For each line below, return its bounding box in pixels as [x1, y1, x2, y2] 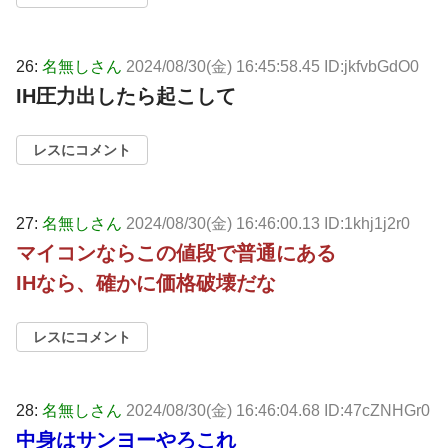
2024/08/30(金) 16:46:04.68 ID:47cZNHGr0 [126, 402, 430, 420]
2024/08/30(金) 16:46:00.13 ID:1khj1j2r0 [126, 215, 410, 233]
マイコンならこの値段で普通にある [16, 242, 336, 265]
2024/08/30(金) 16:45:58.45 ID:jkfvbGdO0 [126, 58, 419, 76]
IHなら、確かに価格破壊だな [16, 272, 276, 295]
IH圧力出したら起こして [16, 85, 236, 108]
